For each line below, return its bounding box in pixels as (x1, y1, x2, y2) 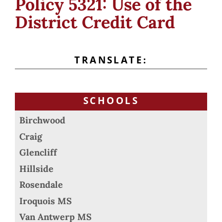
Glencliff (19, 147, 57, 159)
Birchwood (19, 114, 65, 126)
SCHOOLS (83, 94, 139, 108)
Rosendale (19, 179, 63, 191)
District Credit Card (15, 11, 175, 33)
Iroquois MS (19, 195, 72, 207)
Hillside (19, 163, 54, 174)
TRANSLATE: (74, 53, 148, 66)
